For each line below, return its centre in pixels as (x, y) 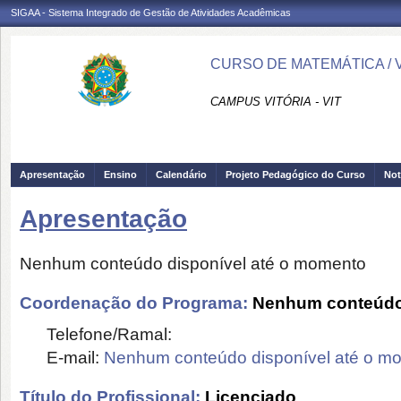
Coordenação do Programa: (136, 303)
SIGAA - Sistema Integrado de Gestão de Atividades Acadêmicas (151, 13)
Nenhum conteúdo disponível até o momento (193, 263)
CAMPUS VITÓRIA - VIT (276, 102)
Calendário (181, 175)
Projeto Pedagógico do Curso (295, 175)
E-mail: (75, 357)
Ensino (120, 175)
